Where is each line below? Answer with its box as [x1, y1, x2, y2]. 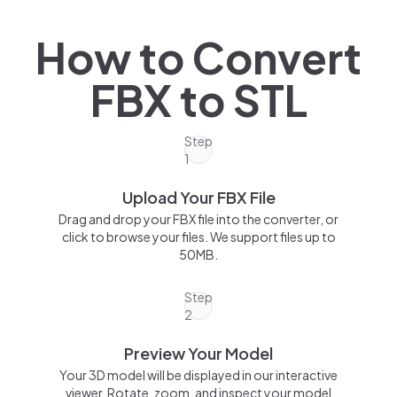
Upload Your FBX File [121, 187, 276, 207]
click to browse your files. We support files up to [61, 229, 336, 245]
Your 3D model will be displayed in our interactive [59, 367, 338, 383]
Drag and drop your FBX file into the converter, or [58, 211, 339, 227]
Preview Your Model [124, 343, 273, 363]
